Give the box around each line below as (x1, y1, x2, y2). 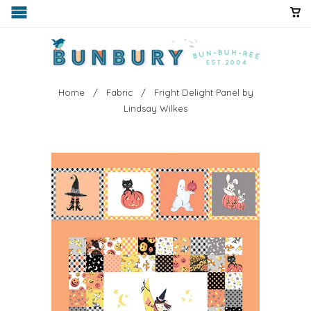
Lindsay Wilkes (124, 102, 187, 114)
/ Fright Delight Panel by (135, 86, 253, 98)
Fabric (106, 86, 133, 98)
